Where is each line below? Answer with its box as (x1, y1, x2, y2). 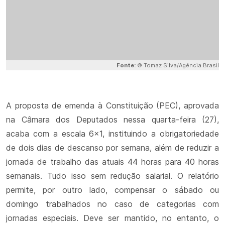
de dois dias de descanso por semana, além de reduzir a (6, 143, 219, 153)
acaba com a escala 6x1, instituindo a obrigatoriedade (6, 129, 219, 139)
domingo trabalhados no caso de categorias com (6, 199, 219, 209)
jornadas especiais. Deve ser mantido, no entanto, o (6, 213, 219, 223)
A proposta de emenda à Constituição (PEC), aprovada (6, 100, 219, 110)
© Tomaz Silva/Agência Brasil (137, 62, 219, 69)
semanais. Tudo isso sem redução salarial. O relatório (6, 171, 219, 181)
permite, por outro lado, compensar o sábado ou (6, 185, 219, 195)
